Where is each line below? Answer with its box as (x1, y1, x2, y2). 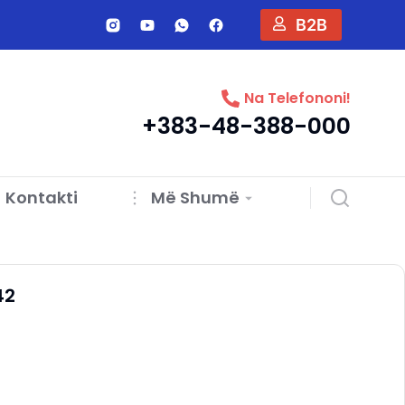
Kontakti (5, 186, 78, 209)
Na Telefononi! (244, 88, 351, 108)
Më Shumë (151, 186, 240, 209)
